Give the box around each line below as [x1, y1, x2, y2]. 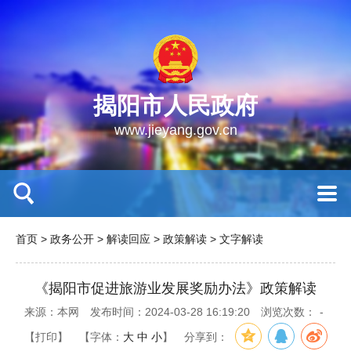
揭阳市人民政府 [93, 92, 258, 118]
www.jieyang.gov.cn [114, 122, 237, 138]
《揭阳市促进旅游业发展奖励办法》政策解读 [34, 280, 317, 296]
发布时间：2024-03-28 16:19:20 [89, 306, 250, 318]
